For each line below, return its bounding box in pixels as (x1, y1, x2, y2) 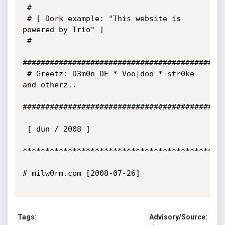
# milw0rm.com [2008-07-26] (22, 169, 140, 178)
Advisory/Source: (149, 213, 207, 221)
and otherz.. (22, 80, 77, 89)
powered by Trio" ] (22, 25, 104, 34)
